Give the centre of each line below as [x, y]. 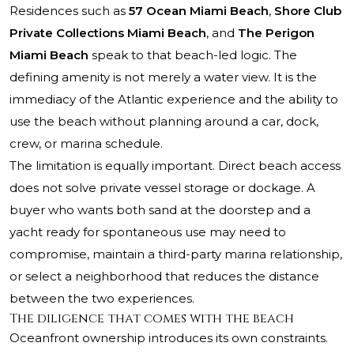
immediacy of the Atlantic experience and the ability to [174, 100]
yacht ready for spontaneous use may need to [148, 232]
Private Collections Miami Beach [108, 33]
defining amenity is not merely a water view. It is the [163, 77]
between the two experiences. [102, 299]
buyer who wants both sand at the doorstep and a [160, 210]
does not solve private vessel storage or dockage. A [162, 188]
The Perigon [276, 33]
